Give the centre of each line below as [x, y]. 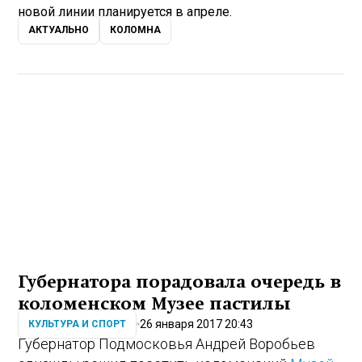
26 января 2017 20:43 [197, 324]
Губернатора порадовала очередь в [180, 282]
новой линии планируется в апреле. [125, 11]
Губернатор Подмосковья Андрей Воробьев [167, 343]
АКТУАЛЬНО [59, 30]
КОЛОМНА [136, 30]
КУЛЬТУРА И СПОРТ [78, 324]
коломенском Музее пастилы [155, 304]
